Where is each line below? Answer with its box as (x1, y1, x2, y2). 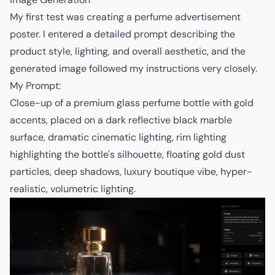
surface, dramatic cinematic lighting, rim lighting (10, 130, 227, 144)
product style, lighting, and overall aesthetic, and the (10, 44, 246, 58)
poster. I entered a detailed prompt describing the (10, 27, 235, 41)
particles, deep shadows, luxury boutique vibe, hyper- (10, 165, 252, 178)
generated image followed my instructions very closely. (10, 61, 257, 75)
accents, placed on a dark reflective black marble (10, 113, 232, 126)
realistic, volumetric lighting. (10, 182, 136, 195)
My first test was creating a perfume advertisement (10, 10, 241, 23)
